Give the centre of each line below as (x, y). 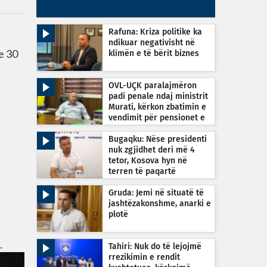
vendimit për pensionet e (157, 118)
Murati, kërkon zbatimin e (157, 107)
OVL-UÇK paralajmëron (153, 86)
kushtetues (130, 182)
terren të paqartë (142, 172)
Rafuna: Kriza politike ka (155, 32)
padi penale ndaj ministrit (158, 97)
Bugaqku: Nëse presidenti (158, 139)
